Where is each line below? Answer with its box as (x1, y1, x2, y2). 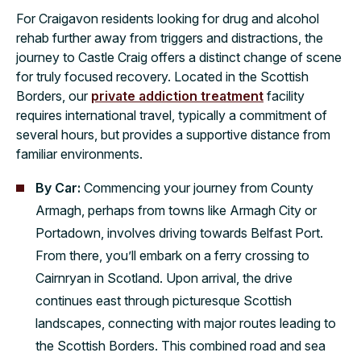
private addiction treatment (91, 88, 263, 104)
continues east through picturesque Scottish (35, 293, 292, 309)
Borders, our (16, 88, 91, 104)
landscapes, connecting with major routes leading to (35, 315, 336, 331)
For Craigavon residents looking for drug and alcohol (16, 10, 319, 27)
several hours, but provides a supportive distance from (16, 127, 330, 143)
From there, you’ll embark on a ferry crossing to (35, 247, 309, 263)
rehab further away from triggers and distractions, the (16, 30, 323, 46)
